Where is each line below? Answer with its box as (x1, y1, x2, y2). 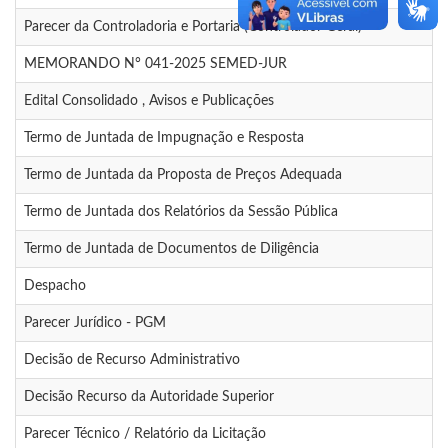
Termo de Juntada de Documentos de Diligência (24, 242, 319, 257)
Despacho (24, 279, 86, 294)
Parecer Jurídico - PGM (24, 316, 166, 331)
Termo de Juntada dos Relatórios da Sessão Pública (24, 205, 338, 220)
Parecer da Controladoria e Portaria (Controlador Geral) (24, 20, 362, 35)
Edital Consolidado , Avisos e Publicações (24, 94, 274, 109)
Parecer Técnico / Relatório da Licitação (24, 427, 266, 442)
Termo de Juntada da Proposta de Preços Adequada (24, 168, 342, 183)
